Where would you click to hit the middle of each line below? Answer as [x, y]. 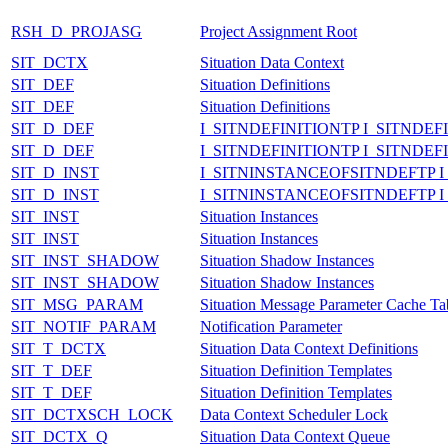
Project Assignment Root [278, 31]
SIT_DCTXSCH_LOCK [92, 414]
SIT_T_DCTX [58, 348]
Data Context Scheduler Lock [294, 414]
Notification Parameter [271, 326]
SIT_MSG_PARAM [77, 304]
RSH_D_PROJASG [76, 31]
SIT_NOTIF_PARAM [83, 326]
